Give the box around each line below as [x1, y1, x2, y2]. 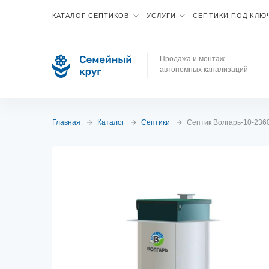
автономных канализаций [160, 65, 248, 74]
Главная [52, 118, 80, 127]
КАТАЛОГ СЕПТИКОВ [52, 12, 130, 19]
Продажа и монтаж [160, 54, 225, 63]
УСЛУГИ [146, 12, 177, 19]
